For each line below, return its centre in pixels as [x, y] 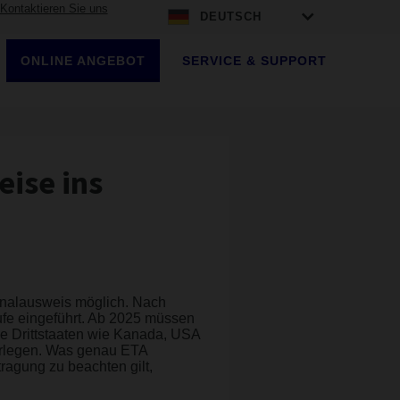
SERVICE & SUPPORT [254, 61]
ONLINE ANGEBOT [83, 61]
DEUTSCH [231, 17]
